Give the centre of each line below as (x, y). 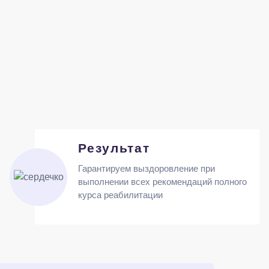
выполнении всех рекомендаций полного (162, 182)
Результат (114, 148)
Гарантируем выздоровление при (146, 168)
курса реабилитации (120, 195)
